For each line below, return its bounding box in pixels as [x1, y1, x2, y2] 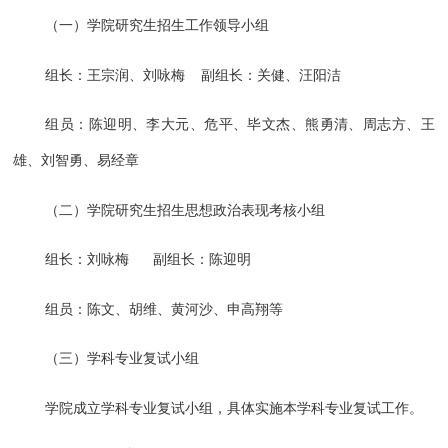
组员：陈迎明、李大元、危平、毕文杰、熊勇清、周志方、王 [45, 117, 435, 133]
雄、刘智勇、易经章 [13, 153, 140, 169]
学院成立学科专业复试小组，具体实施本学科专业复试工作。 [45, 400, 424, 416]
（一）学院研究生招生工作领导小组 [45, 18, 270, 34]
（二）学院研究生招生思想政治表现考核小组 [45, 202, 326, 218]
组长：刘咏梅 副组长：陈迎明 [45, 252, 252, 268]
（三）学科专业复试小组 [45, 351, 200, 367]
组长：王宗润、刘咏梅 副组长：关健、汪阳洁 [45, 67, 342, 83]
